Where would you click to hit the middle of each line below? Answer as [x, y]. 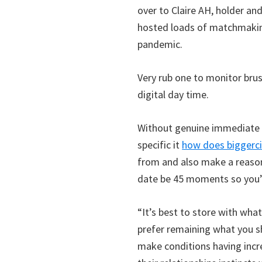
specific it [160, 145]
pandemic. [160, 44]
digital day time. [173, 94]
